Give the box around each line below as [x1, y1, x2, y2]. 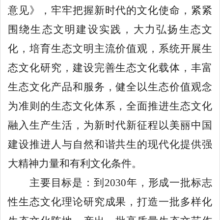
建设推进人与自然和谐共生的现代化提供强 [8, 138, 212, 150]
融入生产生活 [8, 119, 73, 131]
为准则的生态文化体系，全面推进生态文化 [8, 100, 212, 112]
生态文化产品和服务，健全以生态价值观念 [8, 81, 212, 93]
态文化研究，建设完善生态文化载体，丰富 [8, 61, 212, 74]
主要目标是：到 [8, 176, 105, 189]
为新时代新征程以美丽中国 [83, 119, 213, 131]
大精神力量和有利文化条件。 [8, 157, 142, 169]
